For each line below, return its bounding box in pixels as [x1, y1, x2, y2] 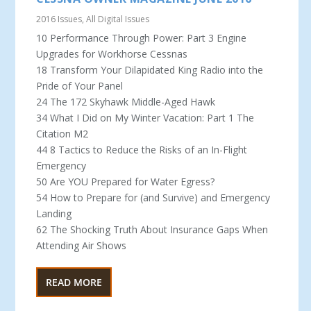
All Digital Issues [86, 13, 150, 26]
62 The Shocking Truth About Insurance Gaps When [36, 223, 269, 237]
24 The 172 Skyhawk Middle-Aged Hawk [36, 95, 216, 109]
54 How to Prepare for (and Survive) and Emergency [36, 191, 271, 205]
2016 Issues [36, 13, 83, 26]
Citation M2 [36, 127, 89, 141]
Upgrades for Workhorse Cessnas [36, 47, 188, 61]
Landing [36, 207, 72, 221]
